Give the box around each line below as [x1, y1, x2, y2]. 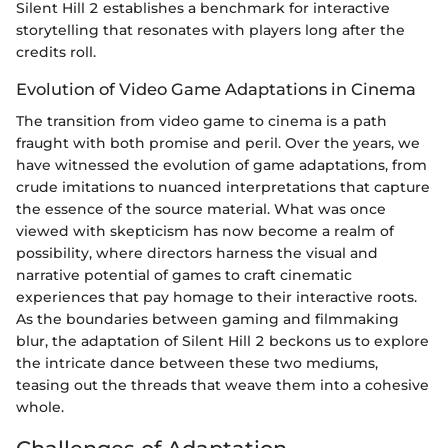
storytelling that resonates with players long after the [16, 20, 405, 39]
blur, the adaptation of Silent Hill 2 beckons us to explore [16, 332, 429, 351]
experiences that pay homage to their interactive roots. [16, 288, 417, 307]
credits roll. [16, 42, 96, 61]
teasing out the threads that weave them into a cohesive [16, 376, 429, 395]
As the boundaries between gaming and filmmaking [16, 310, 399, 329]
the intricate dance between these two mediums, [16, 354, 378, 373]
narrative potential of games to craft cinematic [16, 266, 352, 285]
